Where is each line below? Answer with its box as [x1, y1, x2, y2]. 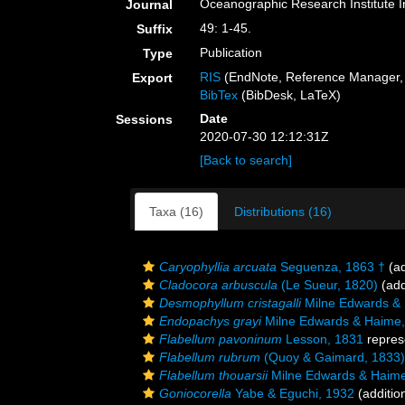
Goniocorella [159, 386, 231, 400]
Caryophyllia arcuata [159, 259, 277, 274]
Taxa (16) [149, 204, 203, 219]
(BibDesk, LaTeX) [238, 88, 342, 102]
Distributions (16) [234, 204, 332, 219]
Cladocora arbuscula [159, 278, 278, 292]
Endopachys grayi [159, 314, 261, 328]
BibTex [200, 88, 239, 102]
